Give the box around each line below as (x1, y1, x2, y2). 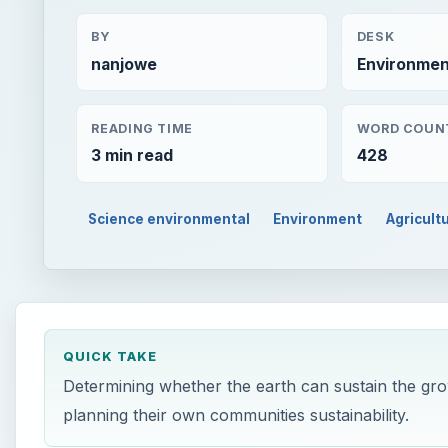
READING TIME (91, 120, 193, 136)
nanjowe (91, 54, 158, 74)
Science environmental (87, 211, 250, 228)
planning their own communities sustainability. (62, 405, 409, 426)
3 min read (91, 146, 174, 166)
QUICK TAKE (62, 348, 157, 364)
